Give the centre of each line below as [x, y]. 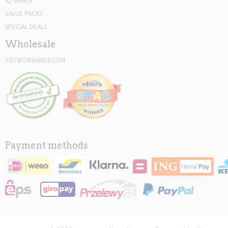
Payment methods [47, 146]
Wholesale [31, 44]
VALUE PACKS [24, 14]
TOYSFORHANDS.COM [35, 61]
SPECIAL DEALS [26, 27]
